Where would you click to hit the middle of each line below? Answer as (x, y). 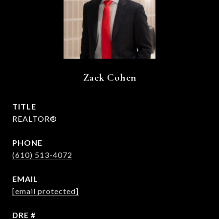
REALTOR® (35, 119)
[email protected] (45, 191)
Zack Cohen (109, 77)
